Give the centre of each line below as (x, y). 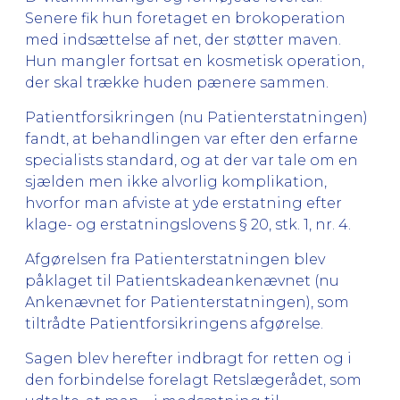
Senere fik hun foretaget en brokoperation (185, 18)
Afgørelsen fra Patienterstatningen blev (175, 259)
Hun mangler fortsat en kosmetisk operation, (195, 61)
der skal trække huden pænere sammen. (177, 82)
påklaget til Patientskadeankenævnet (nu (182, 280)
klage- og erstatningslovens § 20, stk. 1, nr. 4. (188, 224)
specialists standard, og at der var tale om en (192, 160)
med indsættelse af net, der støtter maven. (183, 39)
